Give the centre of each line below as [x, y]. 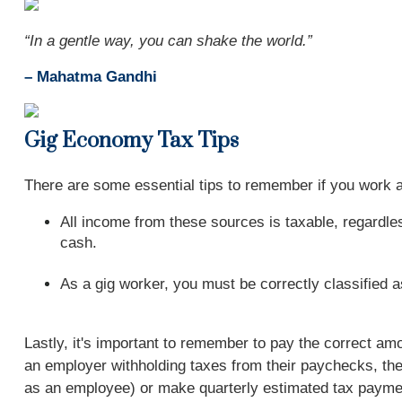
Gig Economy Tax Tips [131, 141]
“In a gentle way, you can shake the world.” [168, 41]
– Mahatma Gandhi [90, 77]
